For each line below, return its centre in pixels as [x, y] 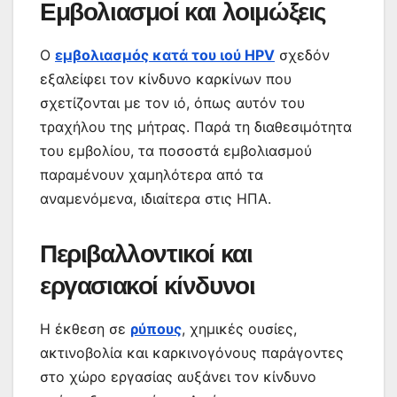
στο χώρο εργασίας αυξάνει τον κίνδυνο [178, 376]
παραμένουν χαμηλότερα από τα [152, 174]
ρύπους [156, 328]
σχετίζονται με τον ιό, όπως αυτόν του [172, 102]
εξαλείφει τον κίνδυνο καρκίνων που [166, 78]
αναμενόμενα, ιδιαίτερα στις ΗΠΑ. [156, 198]
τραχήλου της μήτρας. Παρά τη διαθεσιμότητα [196, 126]
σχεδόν [302, 54]
